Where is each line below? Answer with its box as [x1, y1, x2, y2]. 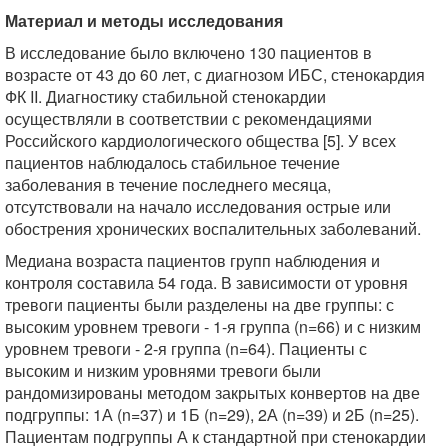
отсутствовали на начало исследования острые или [5, 195, 391, 218]
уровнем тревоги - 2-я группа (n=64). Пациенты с [5, 337, 367, 360]
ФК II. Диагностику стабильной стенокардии [5, 85, 326, 108]
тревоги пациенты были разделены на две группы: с [5, 293, 394, 316]
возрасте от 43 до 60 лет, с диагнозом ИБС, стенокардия [5, 63, 425, 86]
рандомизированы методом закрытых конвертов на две [5, 381, 420, 404]
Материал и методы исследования [5, 9, 283, 32]
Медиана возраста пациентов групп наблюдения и [5, 249, 380, 272]
